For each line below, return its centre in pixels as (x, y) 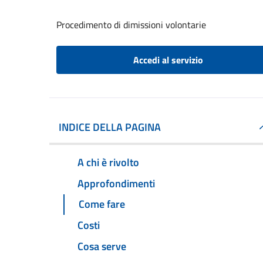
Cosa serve (102, 247)
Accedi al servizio (168, 60)
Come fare (102, 204)
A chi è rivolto (108, 162)
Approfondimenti (116, 183)
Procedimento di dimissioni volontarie (131, 25)
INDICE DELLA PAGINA (110, 127)
